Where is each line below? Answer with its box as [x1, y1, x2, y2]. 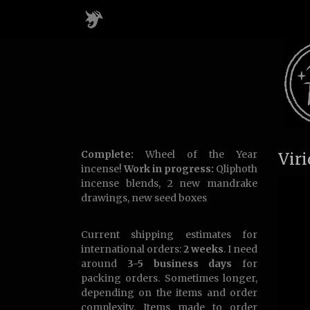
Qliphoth [214, 163, 257, 175]
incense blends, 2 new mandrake [81, 177, 257, 190]
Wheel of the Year [134, 148, 257, 161]
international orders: [81, 243, 183, 255]
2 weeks [183, 243, 224, 255]
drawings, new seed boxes [81, 192, 207, 204]
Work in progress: [124, 163, 214, 175]
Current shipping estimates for [81, 228, 257, 241]
